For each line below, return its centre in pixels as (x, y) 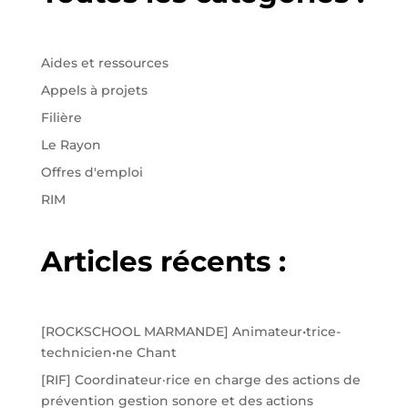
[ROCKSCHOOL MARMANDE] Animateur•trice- (190, 332)
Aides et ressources (104, 63)
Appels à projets (94, 91)
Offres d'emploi (92, 173)
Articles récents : (163, 262)
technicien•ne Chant (108, 353)
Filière (61, 118)
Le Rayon (71, 145)
